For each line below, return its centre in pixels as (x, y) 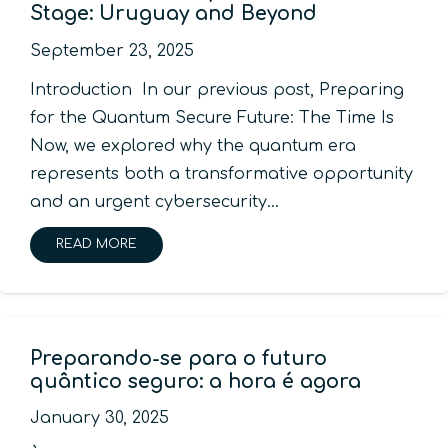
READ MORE (96, 244)
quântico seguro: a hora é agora (195, 381)
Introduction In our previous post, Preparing (217, 89)
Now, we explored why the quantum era (193, 145)
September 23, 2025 (112, 50)
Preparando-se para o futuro (178, 358)
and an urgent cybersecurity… (154, 201)
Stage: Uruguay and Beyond (173, 14)
